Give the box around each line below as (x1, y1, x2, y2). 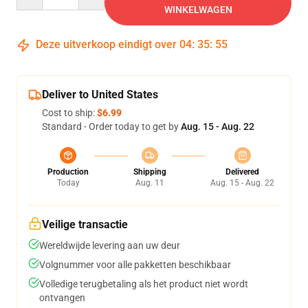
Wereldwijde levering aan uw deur (39, 240, 180, 252)
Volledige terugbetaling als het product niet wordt (39, 278, 248, 290)
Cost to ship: (42, 107, 97, 119)
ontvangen (39, 292, 85, 304)
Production (47, 167, 89, 177)
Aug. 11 (135, 178, 164, 188)
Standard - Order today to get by (42, 121, 181, 133)
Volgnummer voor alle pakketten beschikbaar (39, 259, 231, 271)
